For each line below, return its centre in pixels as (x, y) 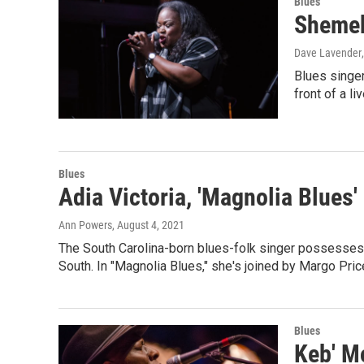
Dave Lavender (328, 53)
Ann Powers (85, 225)
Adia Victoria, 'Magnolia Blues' (208, 197)
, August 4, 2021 (148, 225)
